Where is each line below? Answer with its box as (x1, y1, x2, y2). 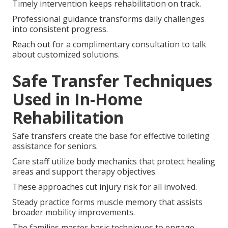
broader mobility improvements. (12, 206, 135, 218)
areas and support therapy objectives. (12, 165, 157, 177)
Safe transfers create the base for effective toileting (12, 130, 210, 141)
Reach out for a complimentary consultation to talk (12, 38, 206, 50)
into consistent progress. (12, 23, 108, 35)
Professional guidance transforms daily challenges (12, 13, 205, 24)
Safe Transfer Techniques (12, 69, 212, 92)
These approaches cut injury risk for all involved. (12, 181, 197, 192)
